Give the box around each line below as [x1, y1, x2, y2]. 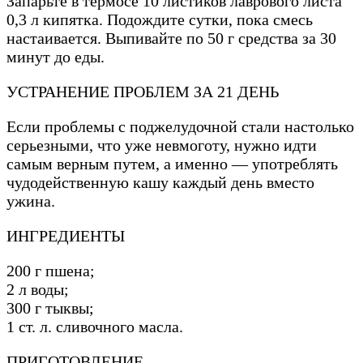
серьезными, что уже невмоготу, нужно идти [6, 136, 317, 155]
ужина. [6, 192, 55, 211]
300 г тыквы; [6, 299, 94, 318]
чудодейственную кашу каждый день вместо [6, 173, 314, 192]
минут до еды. [6, 48, 105, 66]
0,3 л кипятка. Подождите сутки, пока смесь [6, 11, 313, 29]
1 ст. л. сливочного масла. [6, 318, 183, 336]
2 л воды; [6, 280, 69, 299]
